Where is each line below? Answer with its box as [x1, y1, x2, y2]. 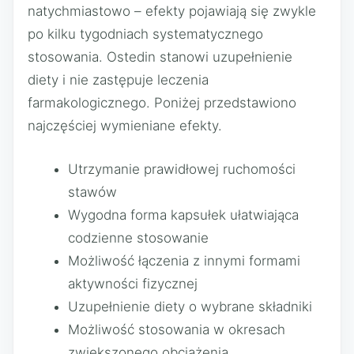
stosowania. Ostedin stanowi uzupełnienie [28, 49, 292, 65]
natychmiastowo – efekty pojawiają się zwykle [28, 3, 316, 19]
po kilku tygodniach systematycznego [28, 26, 263, 42]
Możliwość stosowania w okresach [68, 321, 285, 337]
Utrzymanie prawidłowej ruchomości [68, 160, 296, 177]
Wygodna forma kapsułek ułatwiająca [68, 206, 299, 223]
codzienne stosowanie [68, 229, 209, 246]
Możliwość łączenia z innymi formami [68, 252, 300, 269]
